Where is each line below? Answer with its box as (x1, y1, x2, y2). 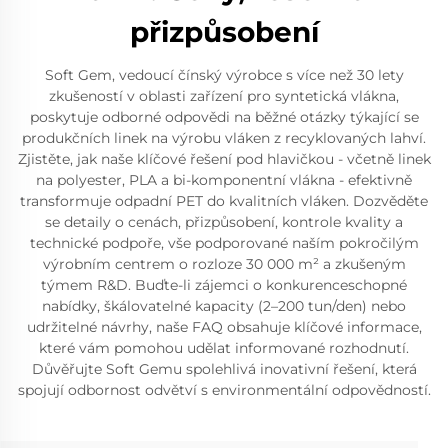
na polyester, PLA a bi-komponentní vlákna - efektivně (36, 170, 412, 189)
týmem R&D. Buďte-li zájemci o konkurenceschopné (41, 275, 407, 294)
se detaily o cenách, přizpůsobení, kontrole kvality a (45, 212, 403, 231)
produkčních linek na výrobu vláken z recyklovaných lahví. (22, 128, 426, 147)
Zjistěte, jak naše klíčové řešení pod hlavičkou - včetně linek (17, 149, 431, 168)
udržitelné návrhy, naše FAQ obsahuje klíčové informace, (26, 317, 422, 336)
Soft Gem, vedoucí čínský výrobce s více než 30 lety (44, 65, 404, 84)
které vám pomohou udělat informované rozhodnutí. (39, 338, 409, 357)
